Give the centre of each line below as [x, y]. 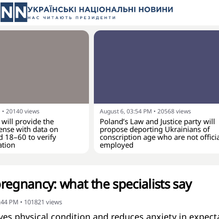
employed [117, 145]
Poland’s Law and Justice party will [157, 121]
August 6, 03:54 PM [126, 111]
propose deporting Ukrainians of [155, 129]
